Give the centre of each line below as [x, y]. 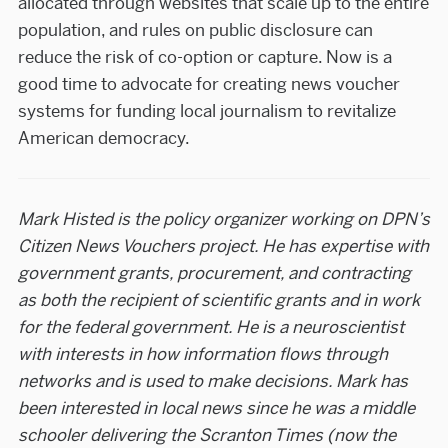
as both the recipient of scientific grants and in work [218, 300]
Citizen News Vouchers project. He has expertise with [223, 246]
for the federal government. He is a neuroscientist [210, 327]
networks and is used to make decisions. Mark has [212, 381]
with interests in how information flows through [202, 354]
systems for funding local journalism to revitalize [206, 110]
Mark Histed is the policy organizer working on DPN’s [223, 219]
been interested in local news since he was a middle [216, 408]
